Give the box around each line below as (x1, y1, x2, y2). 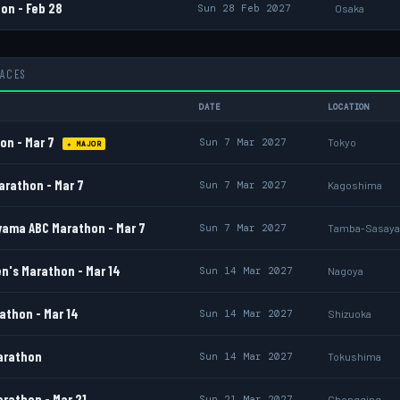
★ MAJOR (67, 139, 102, 149)
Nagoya (328, 264, 363, 277)
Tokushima (328, 350, 381, 362)
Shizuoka (328, 307, 371, 320)
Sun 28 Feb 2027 (197, 2, 291, 14)
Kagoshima (328, 179, 382, 191)
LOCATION (328, 102, 371, 112)
